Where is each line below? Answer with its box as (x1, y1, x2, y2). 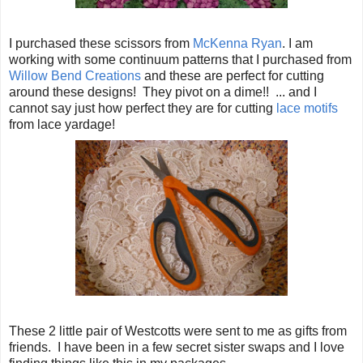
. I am (282, 36, 313, 50)
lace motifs (276, 100, 338, 115)
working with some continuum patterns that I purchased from (9, 52, 352, 66)
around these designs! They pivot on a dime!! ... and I (9, 84, 317, 99)
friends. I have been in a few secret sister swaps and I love (9, 340, 344, 354)
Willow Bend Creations (9, 68, 141, 83)
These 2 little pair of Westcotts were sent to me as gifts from (9, 323, 347, 338)
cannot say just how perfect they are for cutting (9, 100, 276, 115)
